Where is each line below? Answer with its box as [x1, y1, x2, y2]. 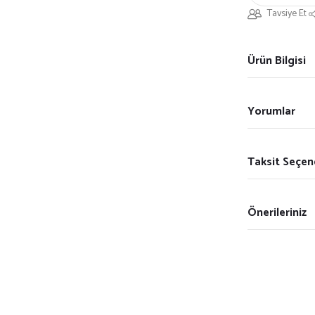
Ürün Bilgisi [247, 51, 306, 70]
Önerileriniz [247, 202, 307, 222]
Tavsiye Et [267, 6, 307, 22]
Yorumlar [247, 101, 295, 121]
